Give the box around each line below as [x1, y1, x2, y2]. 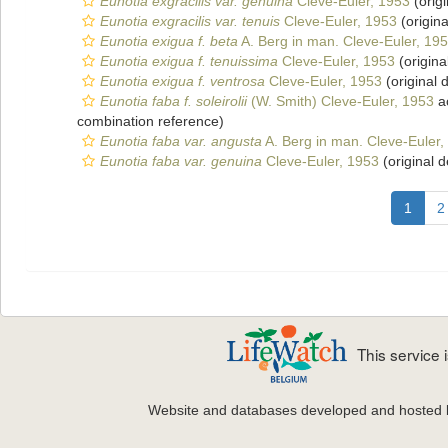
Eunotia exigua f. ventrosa [100, 73, 265, 89]
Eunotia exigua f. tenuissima [100, 53, 278, 69]
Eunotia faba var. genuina [100, 153, 262, 169]
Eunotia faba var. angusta [100, 133, 262, 149]
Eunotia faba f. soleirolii [100, 93, 247, 109]
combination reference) [77, 113, 224, 129]
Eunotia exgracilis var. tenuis [100, 13, 280, 29]
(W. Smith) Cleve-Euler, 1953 [247, 93, 434, 109]
